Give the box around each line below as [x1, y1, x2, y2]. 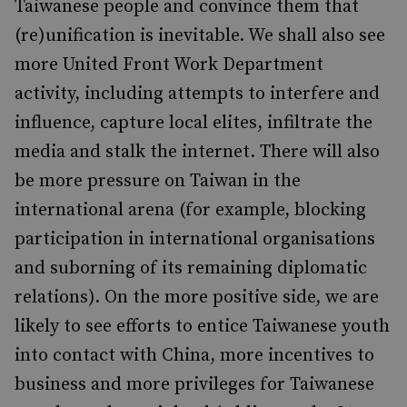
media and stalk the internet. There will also [15, 141, 380, 164]
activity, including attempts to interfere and [15, 83, 380, 105]
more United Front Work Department [15, 54, 323, 76]
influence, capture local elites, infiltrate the [15, 112, 372, 134]
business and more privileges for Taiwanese [15, 373, 374, 396]
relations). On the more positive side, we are [15, 286, 379, 309]
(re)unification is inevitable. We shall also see [15, 25, 385, 47]
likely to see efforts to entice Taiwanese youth [15, 315, 390, 338]
